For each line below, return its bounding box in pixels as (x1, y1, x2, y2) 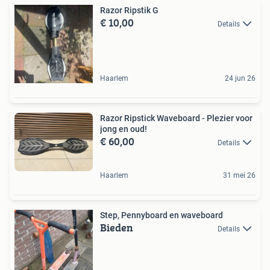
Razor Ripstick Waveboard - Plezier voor (100, 113, 253, 123)
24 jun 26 (225, 74, 256, 83)
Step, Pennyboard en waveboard (100, 210, 223, 220)
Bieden (100, 219, 133, 236)
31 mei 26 (223, 171, 256, 180)
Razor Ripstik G (100, 5, 159, 15)
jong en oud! (100, 124, 147, 134)
